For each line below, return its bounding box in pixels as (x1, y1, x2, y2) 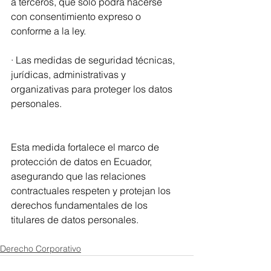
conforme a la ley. (11, 24, 86, 37)
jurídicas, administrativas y (11, 68, 128, 80)
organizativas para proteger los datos (11, 82, 175, 95)
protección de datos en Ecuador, (11, 155, 154, 168)
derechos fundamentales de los (11, 198, 150, 211)
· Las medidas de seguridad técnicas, (11, 53, 177, 66)
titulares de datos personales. (11, 213, 139, 226)
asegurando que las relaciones (11, 169, 148, 182)
